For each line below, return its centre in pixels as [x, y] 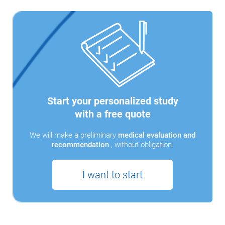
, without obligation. [142, 144]
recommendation [81, 144]
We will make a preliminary [74, 135]
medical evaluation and [157, 135]
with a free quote [113, 114]
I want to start [113, 175]
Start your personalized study [113, 101]
